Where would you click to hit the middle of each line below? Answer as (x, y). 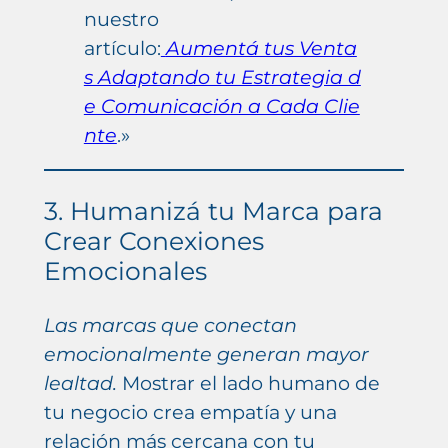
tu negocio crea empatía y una (190, 412)
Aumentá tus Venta (261, 47)
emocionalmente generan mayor (206, 354)
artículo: (122, 47)
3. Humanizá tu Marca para (213, 211)
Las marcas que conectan (170, 325)
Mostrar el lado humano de (248, 383)
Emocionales (125, 271)
